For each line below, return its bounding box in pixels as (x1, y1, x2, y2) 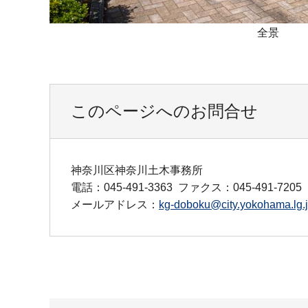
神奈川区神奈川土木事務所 (71, 164, 203, 176)
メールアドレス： (71, 198, 159, 210)
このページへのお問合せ (71, 101, 258, 120)
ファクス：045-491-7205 (178, 181, 302, 193)
